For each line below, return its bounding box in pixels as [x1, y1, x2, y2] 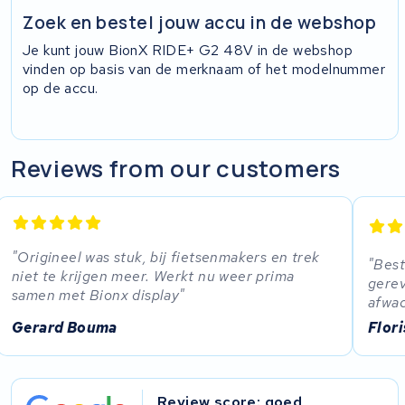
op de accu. [23, 78, 99, 98]
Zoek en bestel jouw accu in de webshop [23, 10, 377, 34]
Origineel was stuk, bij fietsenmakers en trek [17, 247, 320, 267]
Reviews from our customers [11, 153, 341, 185]
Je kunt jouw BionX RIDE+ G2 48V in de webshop [23, 40, 353, 60]
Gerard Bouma [12, 318, 118, 338]
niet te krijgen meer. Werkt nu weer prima [12, 266, 295, 286]
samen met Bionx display [12, 285, 180, 305]
